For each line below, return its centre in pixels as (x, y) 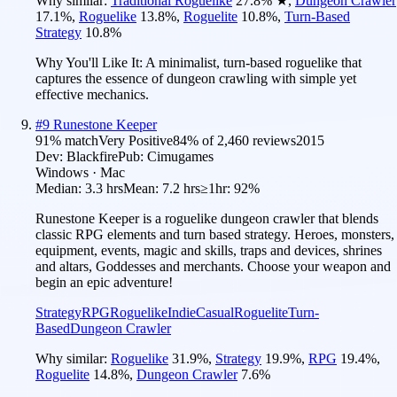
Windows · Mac (80, 172)
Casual (215, 312)
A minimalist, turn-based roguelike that (253, 62)
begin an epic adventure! (104, 282)
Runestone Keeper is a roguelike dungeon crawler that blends (207, 218)
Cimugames (180, 156)
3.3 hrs (104, 188)
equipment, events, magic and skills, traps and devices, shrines (209, 250)
